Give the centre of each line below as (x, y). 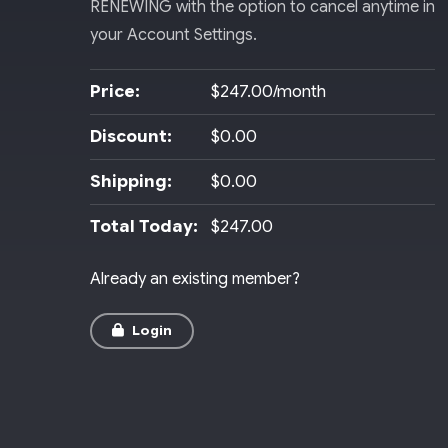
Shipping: (131, 181)
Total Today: (144, 226)
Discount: (131, 136)
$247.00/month (268, 91)
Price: (115, 91)
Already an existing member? (195, 278)
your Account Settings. (173, 34)
